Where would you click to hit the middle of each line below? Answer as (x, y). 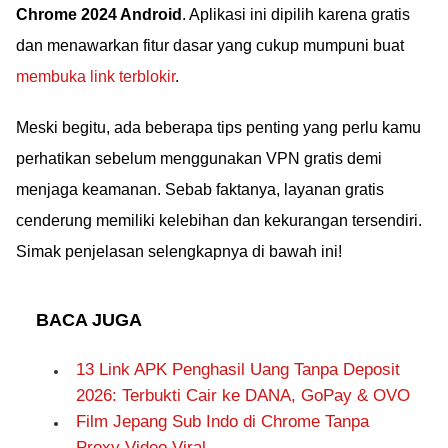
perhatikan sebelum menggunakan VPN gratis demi (199, 158)
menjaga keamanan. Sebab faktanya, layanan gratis (200, 189)
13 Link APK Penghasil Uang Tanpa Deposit (238, 369)
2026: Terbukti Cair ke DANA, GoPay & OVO (243, 395)
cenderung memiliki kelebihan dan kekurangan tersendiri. (219, 220)
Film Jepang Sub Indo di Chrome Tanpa (222, 421)
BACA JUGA (89, 320)
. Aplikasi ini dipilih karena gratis (296, 14)
